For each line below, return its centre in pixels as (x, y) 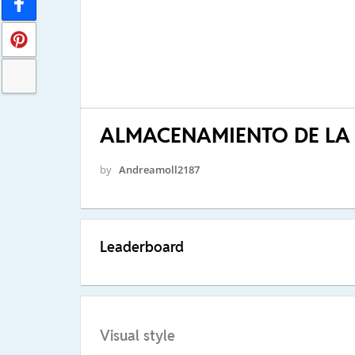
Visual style (137, 336)
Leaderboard (141, 246)
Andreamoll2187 (159, 169)
